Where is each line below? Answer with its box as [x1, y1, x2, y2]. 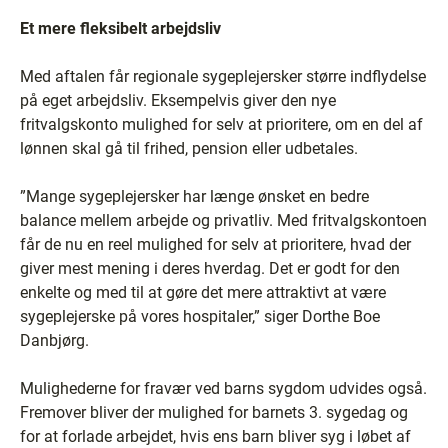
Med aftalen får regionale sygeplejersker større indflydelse [20, 66, 426, 86]
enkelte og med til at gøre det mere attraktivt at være [20, 282, 386, 302]
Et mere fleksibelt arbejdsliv [20, 18, 221, 38]
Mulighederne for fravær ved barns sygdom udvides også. [20, 378, 427, 398]
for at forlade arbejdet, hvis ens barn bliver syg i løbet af [20, 426, 411, 446]
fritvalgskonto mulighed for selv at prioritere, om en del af [20, 114, 423, 134]
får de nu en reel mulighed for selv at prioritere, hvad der [20, 234, 411, 254]
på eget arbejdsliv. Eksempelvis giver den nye [20, 90, 336, 110]
